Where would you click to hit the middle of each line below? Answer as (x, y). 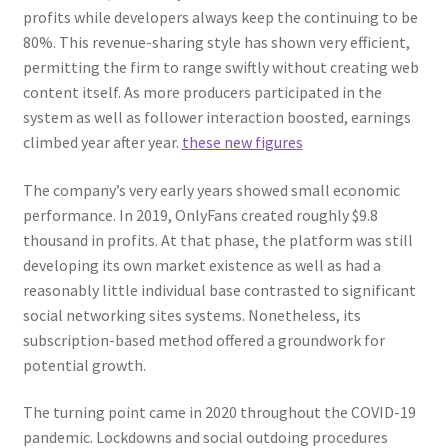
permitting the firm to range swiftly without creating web (220, 67)
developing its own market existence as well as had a (201, 264)
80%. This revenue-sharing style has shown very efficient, (216, 42)
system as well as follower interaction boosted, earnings (216, 117)
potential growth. (84, 364)
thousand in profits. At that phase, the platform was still (217, 239)
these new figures (242, 142)
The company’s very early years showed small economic (211, 189)
